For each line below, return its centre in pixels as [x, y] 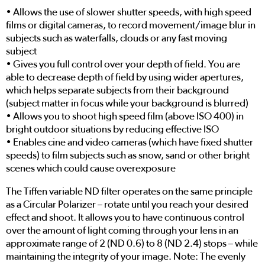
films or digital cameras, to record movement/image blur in [131, 25]
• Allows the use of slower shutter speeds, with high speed [129, 12]
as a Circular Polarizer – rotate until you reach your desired [127, 204]
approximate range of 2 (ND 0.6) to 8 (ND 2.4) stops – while [132, 243]
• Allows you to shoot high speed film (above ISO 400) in [125, 116]
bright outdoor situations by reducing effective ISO [112, 129]
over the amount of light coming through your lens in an [122, 230]
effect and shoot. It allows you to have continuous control [125, 217]
